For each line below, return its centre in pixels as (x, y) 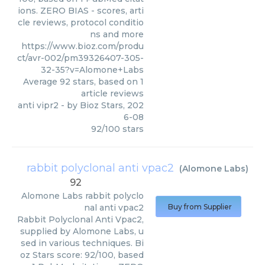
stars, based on (105, 82)
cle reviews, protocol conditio (81, 22)
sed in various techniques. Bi (82, 243)
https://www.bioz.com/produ (83, 46)
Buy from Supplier (200, 207)
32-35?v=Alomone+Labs (92, 70)
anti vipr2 (38, 105)
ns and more (117, 34)
